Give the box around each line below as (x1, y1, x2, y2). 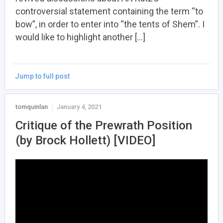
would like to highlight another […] (15, 32, 145, 43)
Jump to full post (15, 72, 70, 81)
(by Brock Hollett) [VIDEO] (15, 133, 155, 148)
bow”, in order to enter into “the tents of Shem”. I (15, 19, 205, 30)
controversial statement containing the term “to (15, 6, 203, 17)
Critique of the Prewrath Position (15, 118, 192, 133)
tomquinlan (15, 103, 48, 111)
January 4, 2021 (57, 103, 102, 111)
